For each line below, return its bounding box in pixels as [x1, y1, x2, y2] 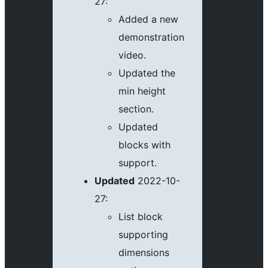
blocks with [118, 139, 170, 151]
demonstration [118, 31, 184, 44]
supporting [118, 229, 168, 241]
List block [118, 211, 163, 223]
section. [118, 103, 154, 115]
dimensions [118, 246, 169, 259]
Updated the [118, 67, 175, 80]
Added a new [118, 13, 178, 26]
